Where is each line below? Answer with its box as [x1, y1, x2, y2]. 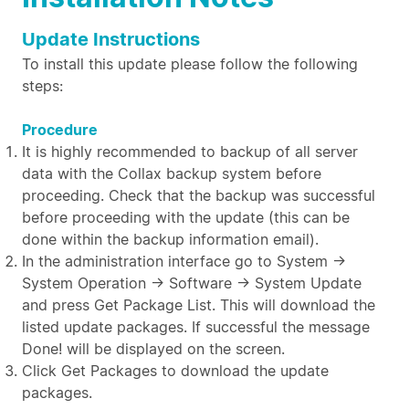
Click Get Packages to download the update [22, 362, 329, 380]
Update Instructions [22, 28, 200, 50]
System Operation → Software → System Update [22, 274, 362, 292]
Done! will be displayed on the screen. [22, 340, 285, 358]
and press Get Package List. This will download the [22, 296, 375, 314]
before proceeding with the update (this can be [22, 208, 350, 226]
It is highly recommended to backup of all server [22, 142, 358, 161]
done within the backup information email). [22, 230, 319, 248]
